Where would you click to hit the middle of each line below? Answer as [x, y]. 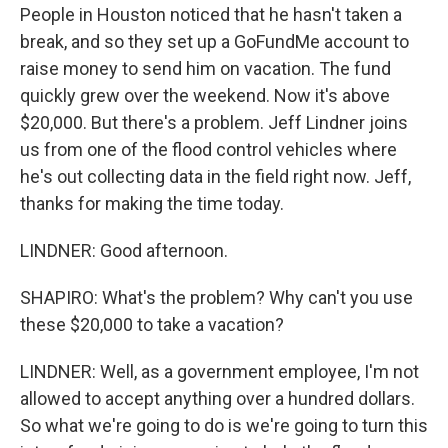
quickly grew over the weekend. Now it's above [205, 95]
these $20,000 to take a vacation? [152, 324]
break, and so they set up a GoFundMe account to [214, 41]
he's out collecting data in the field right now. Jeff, [215, 176]
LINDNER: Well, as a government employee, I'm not [219, 371]
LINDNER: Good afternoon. [124, 250]
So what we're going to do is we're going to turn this [224, 425]
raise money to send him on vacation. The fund [205, 68]
